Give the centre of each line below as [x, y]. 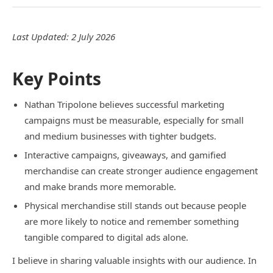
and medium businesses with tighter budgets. [120, 136]
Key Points [57, 78]
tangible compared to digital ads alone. [106, 237]
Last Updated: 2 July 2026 [64, 37]
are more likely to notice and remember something [132, 221]
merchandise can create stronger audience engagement [141, 170]
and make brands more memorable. [100, 186]
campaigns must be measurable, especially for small [134, 120]
